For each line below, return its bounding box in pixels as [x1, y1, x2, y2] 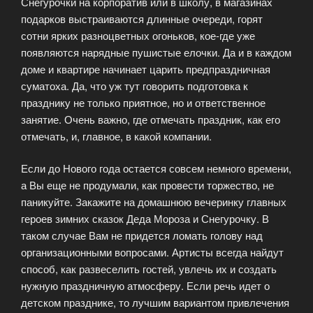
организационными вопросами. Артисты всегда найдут [21, 245, 284, 260]
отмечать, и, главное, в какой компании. [21, 128, 212, 143]
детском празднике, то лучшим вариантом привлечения [21, 295, 289, 310]
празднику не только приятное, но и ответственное [21, 94, 265, 110]
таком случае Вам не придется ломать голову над [21, 228, 263, 243]
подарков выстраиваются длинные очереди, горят [21, 10, 263, 26]
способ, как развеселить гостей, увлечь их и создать [21, 261, 277, 277]
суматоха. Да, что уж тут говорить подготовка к [21, 78, 248, 93]
